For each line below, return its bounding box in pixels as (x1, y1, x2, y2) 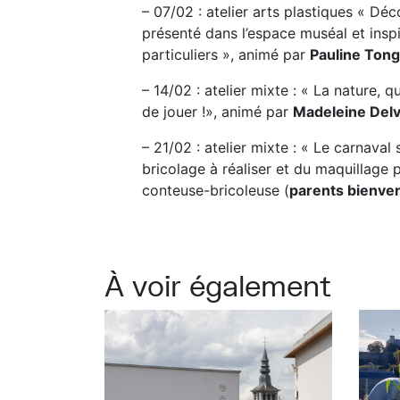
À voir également (104, 268, 331, 303)
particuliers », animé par (142, 46, 310, 63)
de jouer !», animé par (142, 103, 293, 121)
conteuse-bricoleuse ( (142, 181, 289, 199)
